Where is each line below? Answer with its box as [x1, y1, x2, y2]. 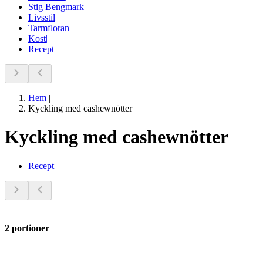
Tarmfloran [28, 22, 69, 33]
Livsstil [28, 12, 55, 22]
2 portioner [5, 222, 49, 233]
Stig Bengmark [28, 1, 84, 12]
